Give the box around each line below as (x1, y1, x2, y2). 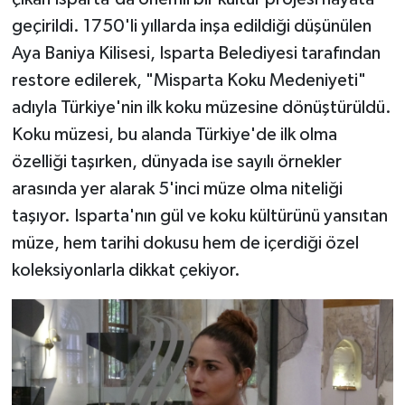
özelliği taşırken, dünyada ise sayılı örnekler (11, 152, 342, 171)
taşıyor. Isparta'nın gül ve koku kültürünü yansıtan (11, 206, 388, 225)
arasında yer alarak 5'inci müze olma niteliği (11, 179, 343, 198)
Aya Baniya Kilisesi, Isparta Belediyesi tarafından (11, 43, 381, 62)
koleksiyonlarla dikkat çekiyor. (11, 260, 240, 279)
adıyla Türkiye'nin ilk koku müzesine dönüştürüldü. (11, 98, 391, 117)
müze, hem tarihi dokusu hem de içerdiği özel (11, 233, 359, 252)
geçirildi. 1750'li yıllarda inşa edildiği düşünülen (11, 16, 372, 35)
